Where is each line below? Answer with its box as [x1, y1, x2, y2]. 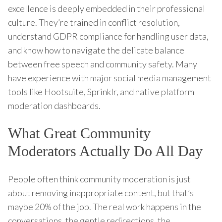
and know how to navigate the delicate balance [8, 44, 184, 55]
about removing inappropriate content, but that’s [8, 187, 194, 198]
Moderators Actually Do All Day [8, 142, 203, 159]
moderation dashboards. [8, 100, 101, 111]
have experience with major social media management [8, 72, 211, 83]
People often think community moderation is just [8, 173, 191, 184]
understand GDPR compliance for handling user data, [8, 30, 209, 42]
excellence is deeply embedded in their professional [8, 2, 205, 14]
